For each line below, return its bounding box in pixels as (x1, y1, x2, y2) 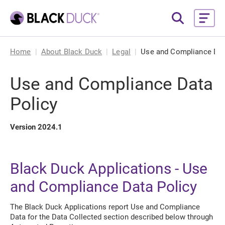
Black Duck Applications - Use (10, 160, 207, 177)
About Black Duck (41, 47, 102, 56)
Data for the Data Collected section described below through (10, 212, 213, 221)
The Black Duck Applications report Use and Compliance (10, 202, 200, 211)
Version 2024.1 (10, 123, 62, 132)
